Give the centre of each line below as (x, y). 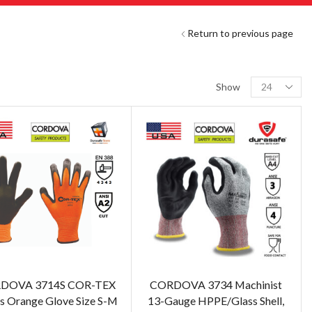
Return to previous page (241, 33)
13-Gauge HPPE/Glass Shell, (216, 300)
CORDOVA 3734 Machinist (216, 284)
